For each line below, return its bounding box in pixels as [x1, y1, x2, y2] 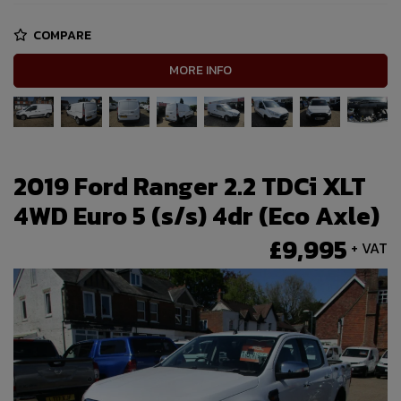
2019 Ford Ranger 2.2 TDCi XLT [13, 167, 366, 206]
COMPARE [30, 25, 91, 45]
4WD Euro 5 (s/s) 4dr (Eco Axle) [13, 197, 380, 235]
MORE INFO [169, 61, 232, 81]
